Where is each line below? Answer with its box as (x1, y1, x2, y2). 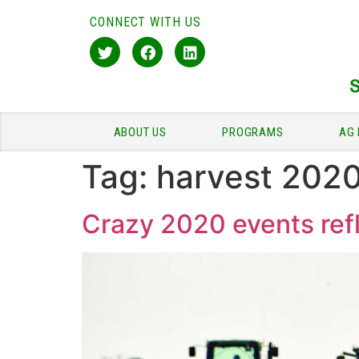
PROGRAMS (222, 124, 284, 139)
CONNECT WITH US (90, 14, 201, 30)
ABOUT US (113, 124, 167, 139)
